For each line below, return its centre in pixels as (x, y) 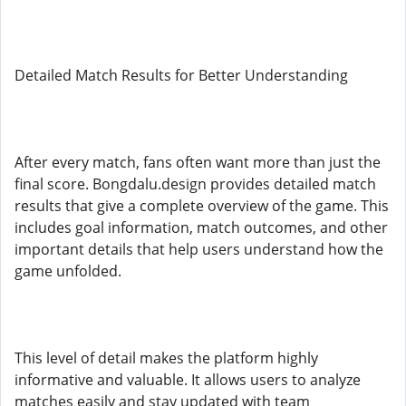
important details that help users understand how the (199, 249)
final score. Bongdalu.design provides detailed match (195, 184)
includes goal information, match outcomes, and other (201, 227)
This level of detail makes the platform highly (166, 358)
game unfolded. (68, 271)
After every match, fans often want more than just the (198, 162)
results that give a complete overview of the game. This (202, 206)
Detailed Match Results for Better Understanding (181, 75)
